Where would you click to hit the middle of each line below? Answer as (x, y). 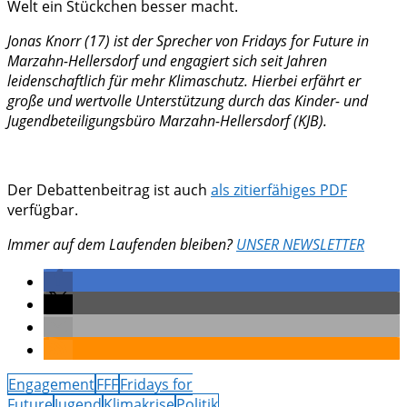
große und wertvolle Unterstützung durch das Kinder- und (188, 101)
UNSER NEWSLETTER (300, 245)
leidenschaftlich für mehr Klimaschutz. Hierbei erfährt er (184, 81)
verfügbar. (43, 210)
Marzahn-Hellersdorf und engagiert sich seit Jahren (167, 61)
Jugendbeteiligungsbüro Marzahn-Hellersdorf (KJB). (167, 121)
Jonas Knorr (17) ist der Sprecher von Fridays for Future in (188, 41)
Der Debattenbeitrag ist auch (109, 190)
